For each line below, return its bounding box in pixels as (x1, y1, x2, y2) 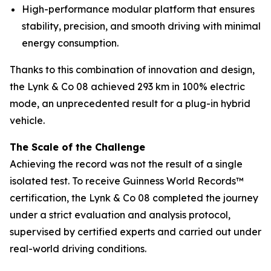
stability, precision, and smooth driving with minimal (22, 20, 261, 33)
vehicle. (10, 114, 45, 127)
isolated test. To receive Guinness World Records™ (10, 175, 244, 188)
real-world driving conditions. (10, 243, 146, 255)
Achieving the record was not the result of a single (10, 158, 243, 171)
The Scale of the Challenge (10, 141, 145, 154)
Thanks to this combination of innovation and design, (10, 64, 255, 76)
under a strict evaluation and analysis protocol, (10, 209, 230, 221)
